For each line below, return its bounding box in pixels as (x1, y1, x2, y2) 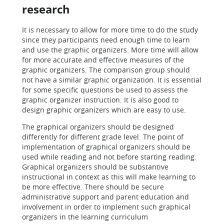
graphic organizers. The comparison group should (22, 65, 190, 74)
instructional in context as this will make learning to (22, 172, 195, 181)
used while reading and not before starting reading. (22, 152, 196, 161)
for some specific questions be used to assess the (22, 85, 188, 94)
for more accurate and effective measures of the (22, 55, 184, 64)
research (22, 1, 69, 16)
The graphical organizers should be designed (22, 122, 174, 131)
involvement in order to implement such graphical (22, 202, 190, 211)
